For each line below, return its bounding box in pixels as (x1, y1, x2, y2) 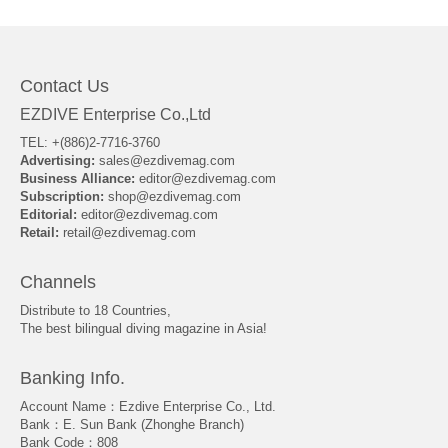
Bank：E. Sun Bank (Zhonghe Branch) (20, 416, 244, 432)
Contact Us (20, 75, 109, 96)
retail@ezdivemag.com (63, 224, 196, 240)
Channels (20, 271, 96, 292)
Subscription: (20, 188, 104, 204)
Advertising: (20, 152, 95, 168)
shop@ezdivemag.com (108, 188, 241, 204)
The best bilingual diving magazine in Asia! (20, 320, 267, 336)
